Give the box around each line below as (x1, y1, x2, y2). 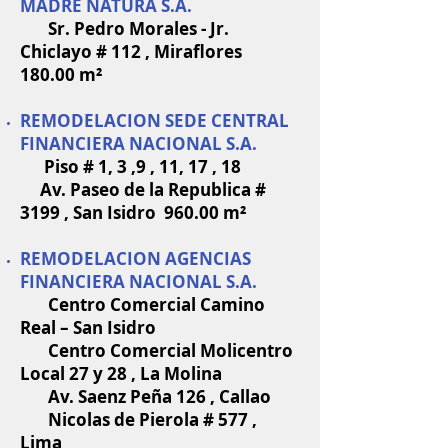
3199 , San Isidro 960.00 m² (20, 201, 246, 224)
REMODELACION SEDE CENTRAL (20, 109, 289, 132)
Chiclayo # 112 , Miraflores (20, 40, 242, 63)
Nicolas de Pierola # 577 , (20, 408, 257, 431)
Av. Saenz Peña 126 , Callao (20, 385, 271, 408)
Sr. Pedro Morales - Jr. (20, 17, 229, 40)
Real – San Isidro (20, 316, 156, 339)
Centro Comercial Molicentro (20, 339, 293, 362)
